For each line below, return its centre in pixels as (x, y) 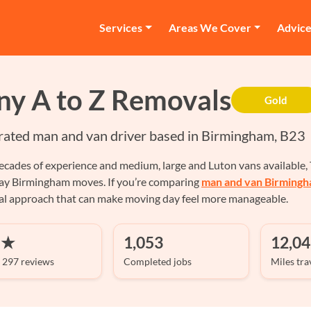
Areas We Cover (210, 27)
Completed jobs (157, 261)
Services (120, 27)
